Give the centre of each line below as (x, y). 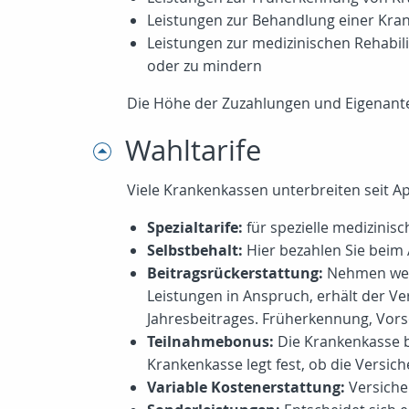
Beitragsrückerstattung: (235, 273)
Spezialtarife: (195, 227)
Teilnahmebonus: (210, 341)
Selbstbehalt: (195, 250)
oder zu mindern (204, 66)
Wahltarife (193, 150)
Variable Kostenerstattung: (246, 387)
